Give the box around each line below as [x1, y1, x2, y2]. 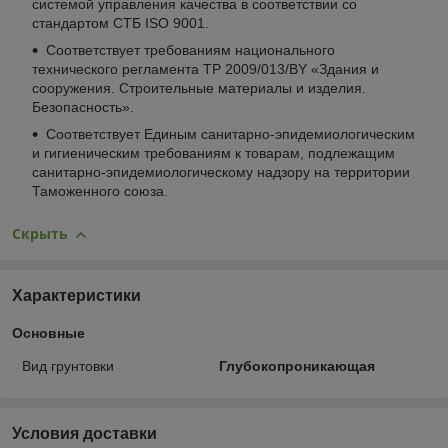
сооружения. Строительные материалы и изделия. [32, 80, 366, 97]
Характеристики [12, 286, 141, 304]
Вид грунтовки [22, 357, 114, 374]
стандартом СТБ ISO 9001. [32, 15, 209, 32]
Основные [12, 324, 85, 341]
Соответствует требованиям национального [46, 42, 335, 59]
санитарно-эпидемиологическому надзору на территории [32, 164, 410, 181]
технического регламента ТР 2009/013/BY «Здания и [32, 61, 379, 78]
